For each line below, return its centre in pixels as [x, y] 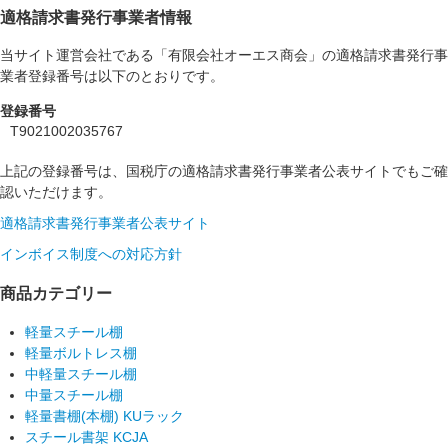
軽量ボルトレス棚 [81, 352]
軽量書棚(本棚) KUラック [104, 415]
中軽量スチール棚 [81, 373]
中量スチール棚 [74, 394]
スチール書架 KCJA [86, 436]
